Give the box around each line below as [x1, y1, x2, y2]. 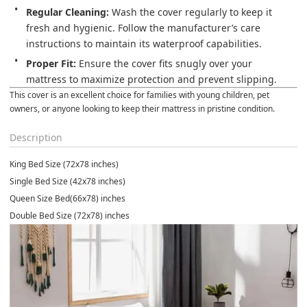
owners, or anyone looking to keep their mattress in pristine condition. [10, 102, 275, 114]
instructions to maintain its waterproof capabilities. [26, 36, 262, 50]
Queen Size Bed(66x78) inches [10, 192, 125, 204]
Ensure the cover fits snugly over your [76, 56, 255, 70]
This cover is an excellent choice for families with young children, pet [10, 88, 271, 101]
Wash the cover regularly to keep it [109, 5, 275, 19]
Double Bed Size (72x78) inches [10, 209, 130, 221]
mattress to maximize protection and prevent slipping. [26, 72, 277, 86]
